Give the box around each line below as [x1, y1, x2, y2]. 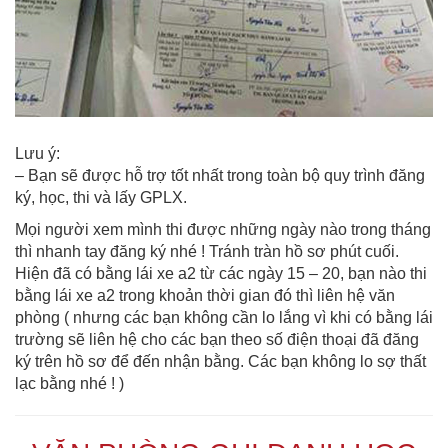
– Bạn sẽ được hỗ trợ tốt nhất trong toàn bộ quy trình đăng [15, 167, 425, 184]
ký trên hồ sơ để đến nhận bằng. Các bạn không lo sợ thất [15, 353, 426, 370]
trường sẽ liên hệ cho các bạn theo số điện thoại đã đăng [15, 331, 419, 348]
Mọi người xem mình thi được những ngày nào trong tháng [15, 221, 431, 238]
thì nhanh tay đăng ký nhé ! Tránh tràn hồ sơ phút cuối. [15, 243, 399, 260]
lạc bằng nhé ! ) [15, 375, 124, 392]
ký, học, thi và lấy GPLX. [15, 189, 187, 206]
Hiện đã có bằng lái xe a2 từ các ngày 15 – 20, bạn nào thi [15, 265, 427, 282]
